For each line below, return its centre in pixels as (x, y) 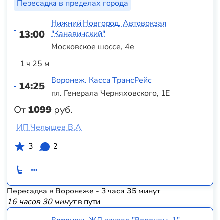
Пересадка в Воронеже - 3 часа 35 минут (83, 191)
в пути (88, 202)
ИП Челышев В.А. (50, 127)
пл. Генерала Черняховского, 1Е (111, 93)
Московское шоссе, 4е (93, 47)
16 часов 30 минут (41, 202)
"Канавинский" (78, 34)
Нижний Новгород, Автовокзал (109, 23)
